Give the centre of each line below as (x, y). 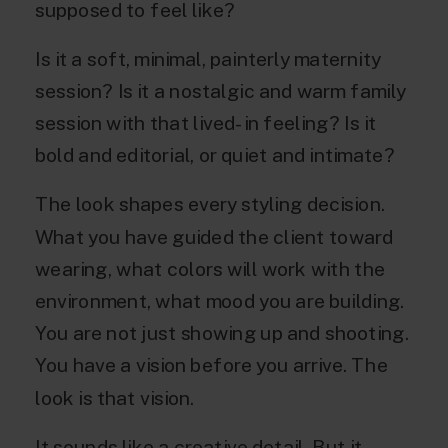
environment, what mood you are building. (220, 301)
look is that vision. (115, 397)
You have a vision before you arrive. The (211, 365)
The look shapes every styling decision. (210, 204)
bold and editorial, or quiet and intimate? (215, 155)
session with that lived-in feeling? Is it (206, 123)
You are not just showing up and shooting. (222, 333)
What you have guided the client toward (214, 236)
